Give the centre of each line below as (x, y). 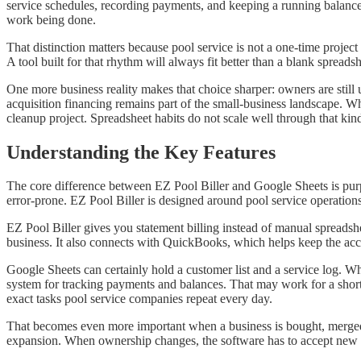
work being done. (51, 19)
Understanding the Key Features (141, 152)
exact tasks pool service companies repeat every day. (139, 299)
